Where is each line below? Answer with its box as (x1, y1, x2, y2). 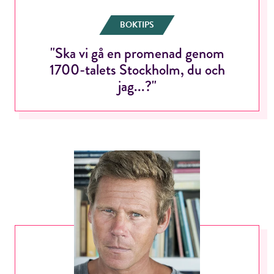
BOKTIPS (120, 18, 154, 32)
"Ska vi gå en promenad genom (50, 42, 224, 64)
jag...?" (117, 75, 157, 97)
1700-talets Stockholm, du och (49, 59, 225, 81)
